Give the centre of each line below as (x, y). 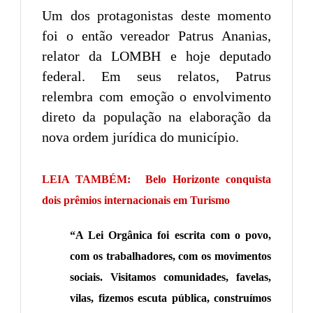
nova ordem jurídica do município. (140, 137)
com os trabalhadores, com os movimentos (170, 256)
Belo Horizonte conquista (208, 179)
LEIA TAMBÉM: (87, 179)
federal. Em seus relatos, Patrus (156, 76)
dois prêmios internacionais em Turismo (136, 200)
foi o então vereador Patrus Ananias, (156, 35)
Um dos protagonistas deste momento (156, 15)
